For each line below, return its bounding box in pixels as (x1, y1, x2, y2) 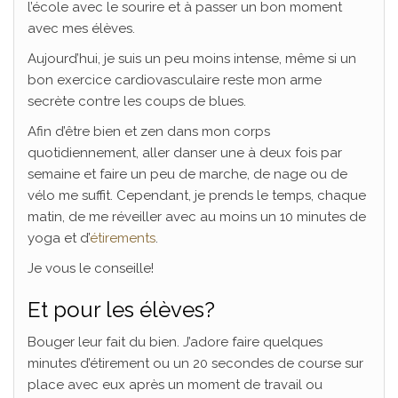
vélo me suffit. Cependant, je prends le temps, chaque (28, 187, 366, 204)
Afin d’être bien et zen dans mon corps (28, 123, 270, 140)
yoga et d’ (28, 230, 90, 247)
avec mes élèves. (28, 20, 153, 37)
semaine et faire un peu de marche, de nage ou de (28, 166, 347, 183)
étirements (90, 230, 155, 247)
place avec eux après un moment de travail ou (28, 377, 322, 394)
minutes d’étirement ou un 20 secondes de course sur (28, 355, 363, 372)
